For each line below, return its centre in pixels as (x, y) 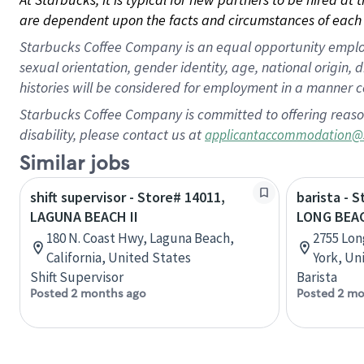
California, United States (119, 258)
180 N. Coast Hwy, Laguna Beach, (140, 238)
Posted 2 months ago (88, 293)
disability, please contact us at (112, 134)
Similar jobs (74, 164)
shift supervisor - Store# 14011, (128, 197)
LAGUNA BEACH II (84, 217)
